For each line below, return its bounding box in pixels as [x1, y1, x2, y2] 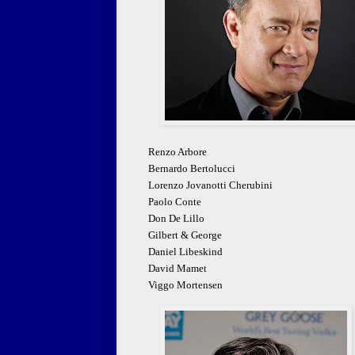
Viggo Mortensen [148, 279, 223, 292]
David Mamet [148, 262, 207, 275]
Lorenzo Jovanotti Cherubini [148, 179, 273, 192]
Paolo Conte [148, 196, 201, 208]
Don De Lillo [148, 212, 204, 225]
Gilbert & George [148, 229, 222, 242]
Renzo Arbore [148, 146, 207, 158]
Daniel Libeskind [148, 246, 223, 258]
